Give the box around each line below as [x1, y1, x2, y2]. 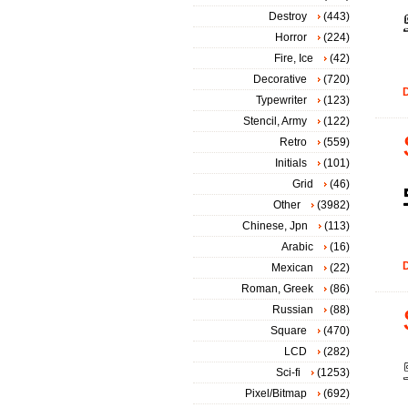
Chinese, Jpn [242, 219, 308, 232]
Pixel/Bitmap [245, 387, 307, 400]
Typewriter [256, 94, 307, 107]
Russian [272, 303, 313, 316]
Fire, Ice [274, 52, 313, 65]
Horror [275, 31, 307, 44]
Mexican [271, 261, 313, 274]
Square [270, 324, 307, 337]
